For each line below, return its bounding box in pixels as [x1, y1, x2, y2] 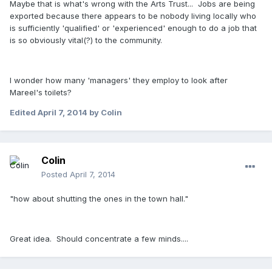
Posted [41, 169, 70, 179]
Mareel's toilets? [10, 87, 72, 97]
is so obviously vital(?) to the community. [10, 35, 162, 45]
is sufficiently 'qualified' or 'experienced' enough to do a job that [10, 22, 257, 33]
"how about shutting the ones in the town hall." [10, 193, 188, 203]
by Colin [87, 107, 122, 117]
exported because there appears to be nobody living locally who [10, 10, 256, 21]
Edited [10, 107, 38, 117]
